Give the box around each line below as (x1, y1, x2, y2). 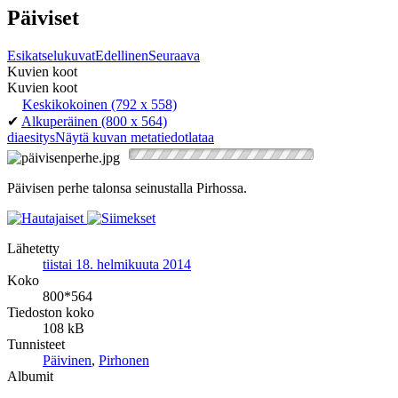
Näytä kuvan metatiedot (55, 129, 188, 145)
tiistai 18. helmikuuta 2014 (43, 256, 191, 272)
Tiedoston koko (7, 304, 94, 320)
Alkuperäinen (21, 113, 98, 129)
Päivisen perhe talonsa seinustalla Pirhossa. (7, 179, 247, 195)
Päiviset (7, 5, 79, 29)
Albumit (7, 368, 53, 384)
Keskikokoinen (22, 96, 107, 112)
